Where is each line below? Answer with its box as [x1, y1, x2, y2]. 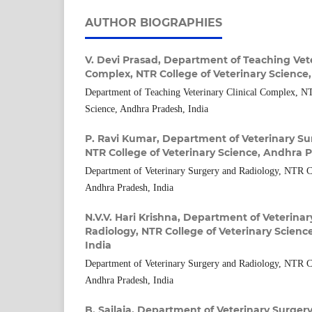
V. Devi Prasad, [85, 54, 164, 67]
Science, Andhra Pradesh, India [85, 104, 208, 115]
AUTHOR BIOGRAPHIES [85, 16, 222, 30]
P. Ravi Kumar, [85, 132, 162, 146]
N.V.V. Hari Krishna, [85, 211, 183, 224]
